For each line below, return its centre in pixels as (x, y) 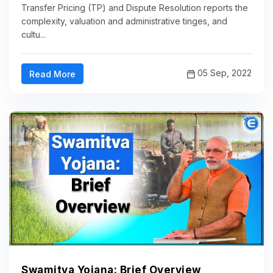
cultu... (34, 35)
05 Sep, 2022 (223, 73)
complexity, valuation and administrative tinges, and (124, 21)
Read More (52, 74)
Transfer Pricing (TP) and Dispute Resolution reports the (135, 8)
